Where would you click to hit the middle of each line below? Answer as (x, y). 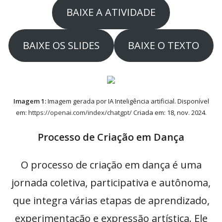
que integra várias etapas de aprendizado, (111, 201)
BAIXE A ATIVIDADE (111, 12)
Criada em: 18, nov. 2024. (169, 113)
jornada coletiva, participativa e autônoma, (111, 183)
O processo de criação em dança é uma (111, 165)
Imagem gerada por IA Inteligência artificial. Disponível (127, 101)
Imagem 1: (29, 101)
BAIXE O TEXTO (164, 45)
